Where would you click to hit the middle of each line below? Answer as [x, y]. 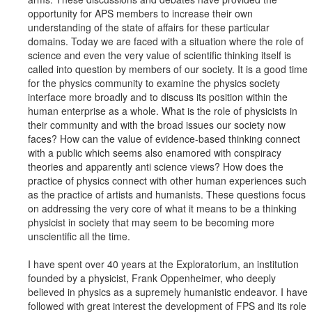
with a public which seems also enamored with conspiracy [155, 153]
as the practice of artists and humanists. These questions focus [167, 195]
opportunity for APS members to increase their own [140, 14]
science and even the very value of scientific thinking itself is [159, 55]
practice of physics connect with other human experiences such [167, 181]
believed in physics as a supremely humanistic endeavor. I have [168, 292]
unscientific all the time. [79, 236]
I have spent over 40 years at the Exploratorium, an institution [163, 264]
